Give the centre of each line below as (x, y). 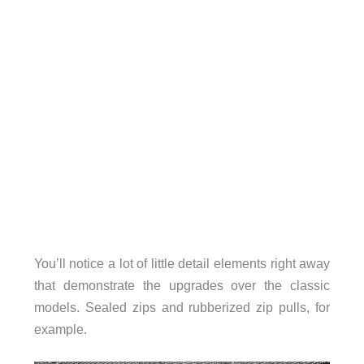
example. (60, 329)
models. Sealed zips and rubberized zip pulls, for (182, 308)
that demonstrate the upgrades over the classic (182, 286)
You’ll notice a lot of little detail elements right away (182, 264)
